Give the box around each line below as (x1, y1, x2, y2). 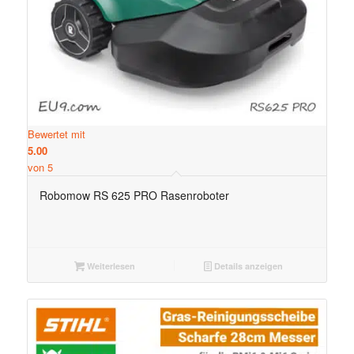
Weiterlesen (84, 259, 135, 272)
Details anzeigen (212, 259, 284, 272)
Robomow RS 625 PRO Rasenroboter (39, 186, 229, 203)
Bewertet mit (27, 126, 85, 141)
